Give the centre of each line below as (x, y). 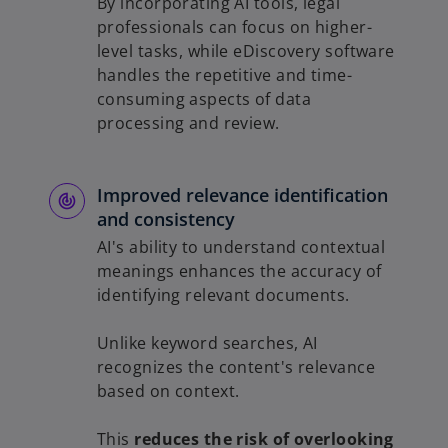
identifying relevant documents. (226, 295)
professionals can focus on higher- (234, 27)
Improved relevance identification (242, 195)
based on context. (170, 391)
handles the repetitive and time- (225, 75)
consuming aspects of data (204, 99)
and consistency (166, 219)
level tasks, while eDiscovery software (246, 51)
